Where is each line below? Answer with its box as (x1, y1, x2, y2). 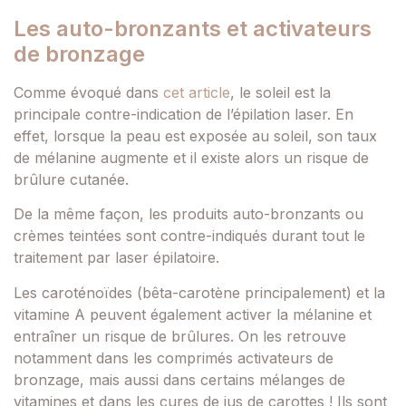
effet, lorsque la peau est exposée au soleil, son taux (14, 127, 377, 145)
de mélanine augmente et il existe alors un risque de (14, 149, 369, 167)
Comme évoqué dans (14, 83, 163, 101)
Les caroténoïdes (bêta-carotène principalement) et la (14, 283, 385, 302)
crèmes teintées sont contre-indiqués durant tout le (14, 227, 365, 246)
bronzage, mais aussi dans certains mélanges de (14, 370, 345, 389)
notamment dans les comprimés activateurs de (14, 348, 333, 367)
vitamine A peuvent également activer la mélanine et (14, 304, 372, 324)
